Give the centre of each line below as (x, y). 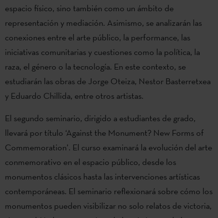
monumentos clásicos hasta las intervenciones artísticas (102, 177)
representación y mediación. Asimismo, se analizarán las (103, 23)
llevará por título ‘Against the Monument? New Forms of (104, 133)
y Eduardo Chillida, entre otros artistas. (74, 96)
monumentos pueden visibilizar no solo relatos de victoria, (108, 206)
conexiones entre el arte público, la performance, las (98, 37)
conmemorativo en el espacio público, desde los (91, 162)
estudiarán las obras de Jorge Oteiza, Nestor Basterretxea (108, 81)
